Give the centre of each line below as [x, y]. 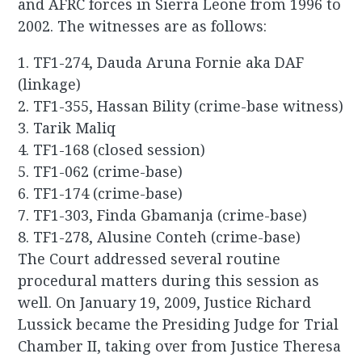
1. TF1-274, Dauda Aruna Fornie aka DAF [161, 63]
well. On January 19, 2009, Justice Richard [165, 303]
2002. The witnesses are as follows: [143, 26]
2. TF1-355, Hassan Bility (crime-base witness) [181, 106]
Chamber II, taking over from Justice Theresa [180, 346]
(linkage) [50, 84]
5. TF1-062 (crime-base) [101, 172]
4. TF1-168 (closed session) [112, 150]
